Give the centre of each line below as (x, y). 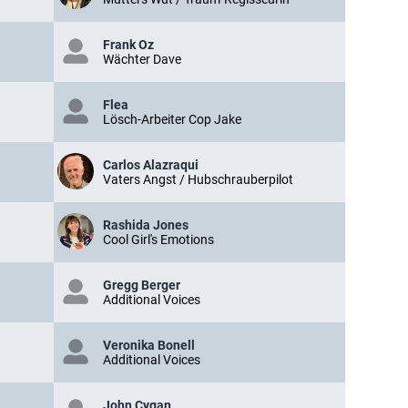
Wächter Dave (142, 59)
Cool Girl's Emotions (158, 240)
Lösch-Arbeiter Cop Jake (172, 119)
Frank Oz (128, 45)
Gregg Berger (142, 285)
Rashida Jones (146, 225)
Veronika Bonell (149, 345)
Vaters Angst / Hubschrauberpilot (198, 179)
